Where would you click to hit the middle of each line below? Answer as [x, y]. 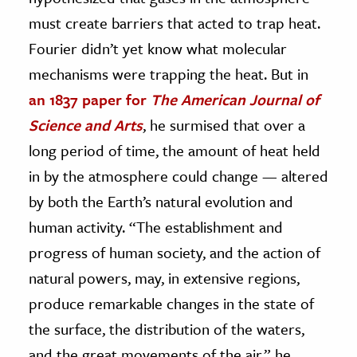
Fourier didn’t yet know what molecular [158, 48]
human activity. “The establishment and [156, 226]
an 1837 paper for [90, 99]
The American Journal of [235, 99]
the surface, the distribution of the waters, [167, 328]
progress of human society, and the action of [175, 252]
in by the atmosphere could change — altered [178, 175]
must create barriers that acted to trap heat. [175, 22]
